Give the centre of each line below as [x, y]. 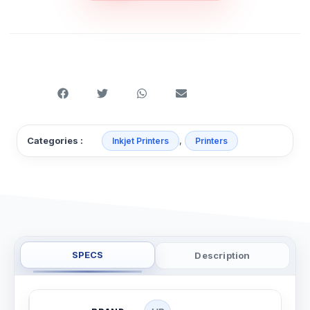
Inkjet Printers [140, 140]
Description [222, 255]
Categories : [55, 140]
